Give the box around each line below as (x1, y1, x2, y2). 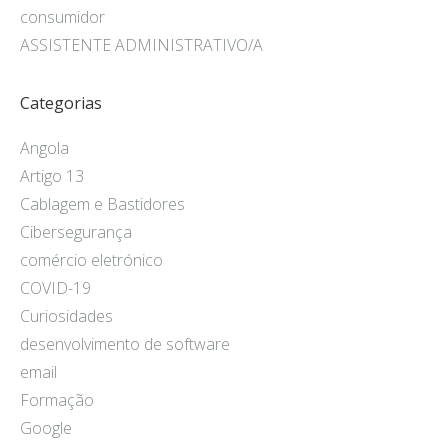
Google (20, 417, 72, 440)
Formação (20, 389, 94, 412)
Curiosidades (20, 305, 113, 328)
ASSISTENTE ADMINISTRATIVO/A (20, 33, 263, 56)
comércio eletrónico (20, 249, 163, 272)
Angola (20, 137, 69, 160)
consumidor (20, 5, 105, 28)
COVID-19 (20, 277, 91, 300)
